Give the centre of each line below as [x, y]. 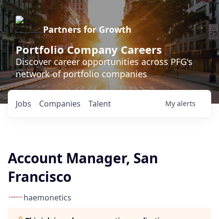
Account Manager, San [83, 158]
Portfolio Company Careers [89, 49]
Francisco [40, 176]
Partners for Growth [87, 29]
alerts [186, 103]
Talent [100, 104]
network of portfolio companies [81, 74]
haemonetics [47, 197]
